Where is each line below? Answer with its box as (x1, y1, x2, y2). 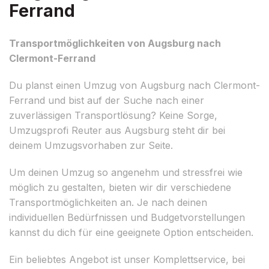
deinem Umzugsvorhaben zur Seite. (9, 139, 173, 151)
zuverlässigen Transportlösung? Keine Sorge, (9, 109, 217, 121)
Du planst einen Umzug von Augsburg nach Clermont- (9, 79, 260, 91)
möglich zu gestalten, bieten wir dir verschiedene (9, 181, 231, 193)
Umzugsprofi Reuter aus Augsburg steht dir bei (9, 124, 225, 136)
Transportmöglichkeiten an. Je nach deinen (9, 196, 207, 208)
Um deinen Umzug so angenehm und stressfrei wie (9, 166, 243, 178)
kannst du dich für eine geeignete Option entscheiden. (9, 226, 253, 238)
